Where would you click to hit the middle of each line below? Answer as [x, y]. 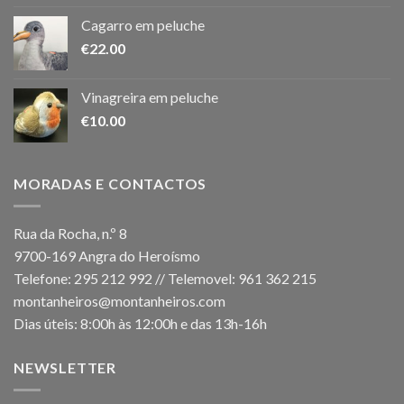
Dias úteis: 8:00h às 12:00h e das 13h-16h [140, 324]
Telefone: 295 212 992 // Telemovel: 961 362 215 [165, 279]
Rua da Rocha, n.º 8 [70, 234]
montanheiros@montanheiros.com [119, 301]
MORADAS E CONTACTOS [110, 184]
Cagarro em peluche [143, 25]
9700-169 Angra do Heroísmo [107, 256]
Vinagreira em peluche [150, 97]
